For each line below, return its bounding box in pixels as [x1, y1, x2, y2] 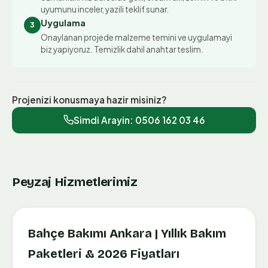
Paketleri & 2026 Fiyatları [28, 246, 179, 261]
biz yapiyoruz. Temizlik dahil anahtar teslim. [41, 44, 203, 54]
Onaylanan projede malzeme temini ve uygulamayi [41, 32, 232, 42]
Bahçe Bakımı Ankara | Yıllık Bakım [28, 226, 226, 241]
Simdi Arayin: [73, 114, 135, 126]
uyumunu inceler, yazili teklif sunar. [41, 4, 169, 14]
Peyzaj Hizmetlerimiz [12, 174, 138, 190]
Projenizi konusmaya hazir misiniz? [12, 93, 167, 105]
